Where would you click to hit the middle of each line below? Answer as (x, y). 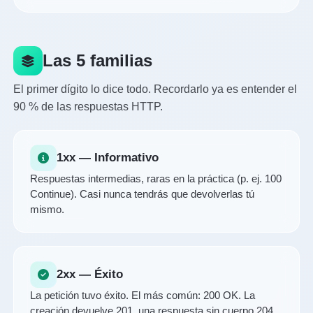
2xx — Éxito (89, 275)
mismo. (47, 210)
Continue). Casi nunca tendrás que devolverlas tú (142, 195)
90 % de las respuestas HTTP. (88, 106)
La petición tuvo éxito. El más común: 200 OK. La (142, 296)
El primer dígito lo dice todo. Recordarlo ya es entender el (155, 89)
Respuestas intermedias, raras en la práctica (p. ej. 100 (155, 179)
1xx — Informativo (107, 158)
